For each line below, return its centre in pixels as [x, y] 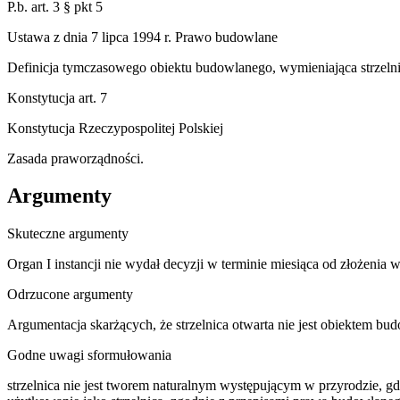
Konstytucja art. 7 [57, 97]
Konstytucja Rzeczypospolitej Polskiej [115, 128]
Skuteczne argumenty [68, 234]
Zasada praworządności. [75, 158]
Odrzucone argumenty [70, 295]
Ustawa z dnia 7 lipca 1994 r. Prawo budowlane [142, 37]
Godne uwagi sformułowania [89, 355]
